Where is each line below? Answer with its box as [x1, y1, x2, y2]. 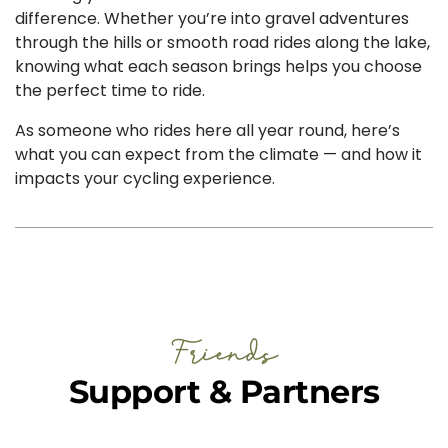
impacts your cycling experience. [15, 166, 275, 190]
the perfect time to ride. [15, 78, 205, 102]
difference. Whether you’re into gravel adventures [15, 6, 409, 30]
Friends [170, 336, 278, 367]
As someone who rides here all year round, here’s [15, 118, 400, 142]
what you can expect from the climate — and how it [15, 142, 422, 166]
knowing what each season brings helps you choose [15, 54, 422, 78]
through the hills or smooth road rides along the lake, [15, 30, 430, 54]
